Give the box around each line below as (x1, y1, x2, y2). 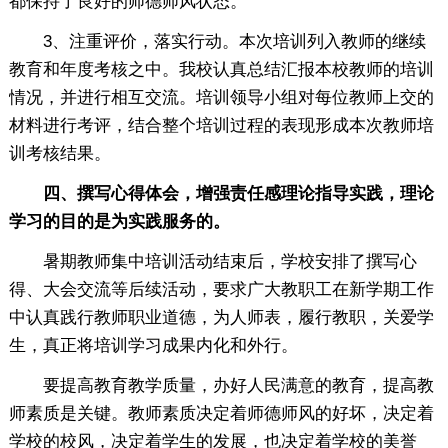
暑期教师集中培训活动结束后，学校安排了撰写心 (8, 251, 417, 271)
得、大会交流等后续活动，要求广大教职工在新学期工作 (8, 279, 434, 299)
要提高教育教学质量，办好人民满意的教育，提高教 (8, 375, 434, 395)
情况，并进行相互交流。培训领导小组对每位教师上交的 (8, 87, 434, 107)
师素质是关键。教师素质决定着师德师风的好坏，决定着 (8, 403, 434, 423)
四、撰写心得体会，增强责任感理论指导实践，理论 (42, 183, 434, 203)
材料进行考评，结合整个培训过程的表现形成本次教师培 (8, 115, 434, 135)
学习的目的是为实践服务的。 (8, 211, 230, 231)
